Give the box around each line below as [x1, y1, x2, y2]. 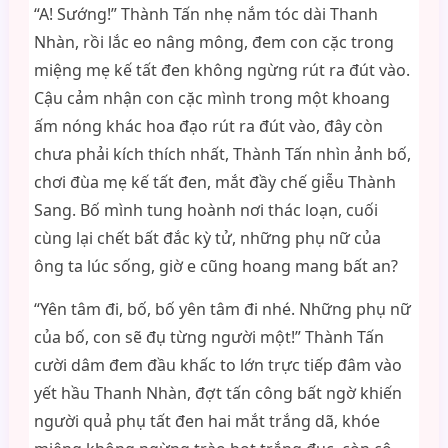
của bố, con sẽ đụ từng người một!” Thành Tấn [33, 326, 384, 348]
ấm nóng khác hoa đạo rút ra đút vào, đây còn [33, 115, 383, 137]
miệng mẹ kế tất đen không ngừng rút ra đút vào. [33, 59, 410, 81]
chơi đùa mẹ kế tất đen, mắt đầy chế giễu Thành [33, 171, 396, 193]
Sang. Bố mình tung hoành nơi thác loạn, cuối [33, 199, 378, 221]
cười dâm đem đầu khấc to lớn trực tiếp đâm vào [33, 354, 402, 376]
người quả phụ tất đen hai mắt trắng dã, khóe [33, 410, 380, 432]
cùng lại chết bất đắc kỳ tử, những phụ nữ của [33, 227, 381, 249]
